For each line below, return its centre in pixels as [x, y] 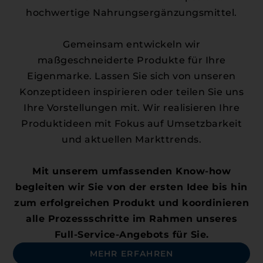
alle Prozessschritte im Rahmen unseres [131, 218]
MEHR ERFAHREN [131, 253]
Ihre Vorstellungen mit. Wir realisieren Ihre [131, 107]
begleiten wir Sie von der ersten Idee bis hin [131, 187]
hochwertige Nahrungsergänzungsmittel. [131, 12]
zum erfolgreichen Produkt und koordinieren [131, 203]
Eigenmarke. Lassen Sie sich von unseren [131, 76]
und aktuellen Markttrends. [131, 139]
